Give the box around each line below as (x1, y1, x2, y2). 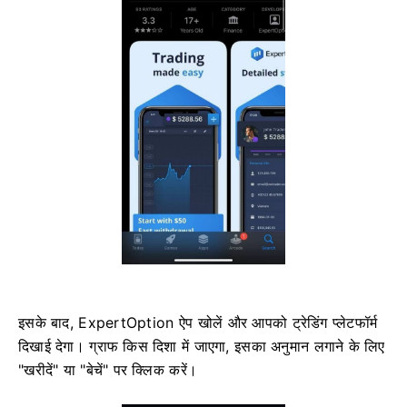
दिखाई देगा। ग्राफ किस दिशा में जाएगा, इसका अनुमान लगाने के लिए (18, 336, 385, 355)
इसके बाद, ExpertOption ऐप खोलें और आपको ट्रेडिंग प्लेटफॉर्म (18, 313, 378, 332)
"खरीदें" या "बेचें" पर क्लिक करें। (18, 360, 198, 379)
